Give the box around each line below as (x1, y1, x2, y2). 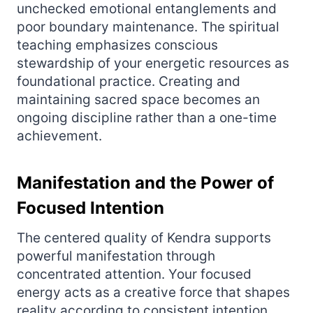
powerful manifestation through (17, 247, 215, 264)
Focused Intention (17, 197, 164, 218)
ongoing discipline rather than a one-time (17, 109, 277, 126)
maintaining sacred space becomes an (17, 91, 260, 108)
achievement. (17, 127, 102, 144)
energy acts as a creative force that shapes (17, 284, 290, 300)
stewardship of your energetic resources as (17, 54, 289, 71)
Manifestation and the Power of (17, 172, 274, 193)
